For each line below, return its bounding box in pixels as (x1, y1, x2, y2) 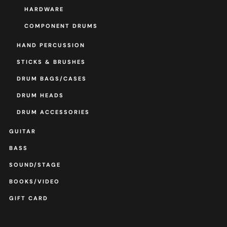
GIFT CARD (9, 194, 48, 202)
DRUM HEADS (16, 91, 64, 99)
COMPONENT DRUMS (24, 22, 98, 29)
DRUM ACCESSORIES (16, 108, 90, 116)
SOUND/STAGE (9, 161, 61, 168)
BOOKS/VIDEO (9, 177, 60, 185)
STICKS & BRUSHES (16, 58, 86, 65)
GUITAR (9, 127, 36, 135)
